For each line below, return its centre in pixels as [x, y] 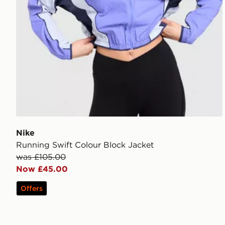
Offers [32, 188]
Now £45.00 [42, 168]
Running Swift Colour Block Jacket [85, 144]
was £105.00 [41, 156]
